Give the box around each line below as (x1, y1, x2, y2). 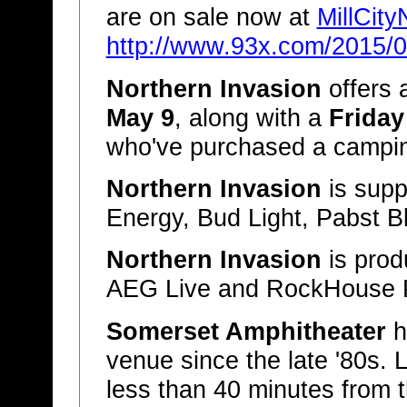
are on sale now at (105, 4, 317, 32)
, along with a (174, 104, 329, 132)
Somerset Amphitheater (105, 317, 386, 345)
